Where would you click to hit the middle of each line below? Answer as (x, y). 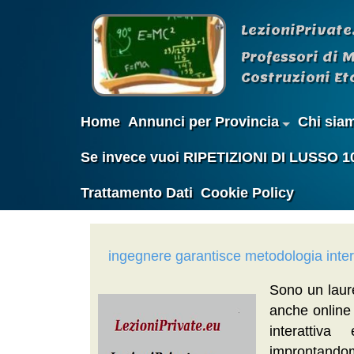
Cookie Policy (248, 192)
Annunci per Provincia (204, 121)
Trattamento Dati (137, 192)
